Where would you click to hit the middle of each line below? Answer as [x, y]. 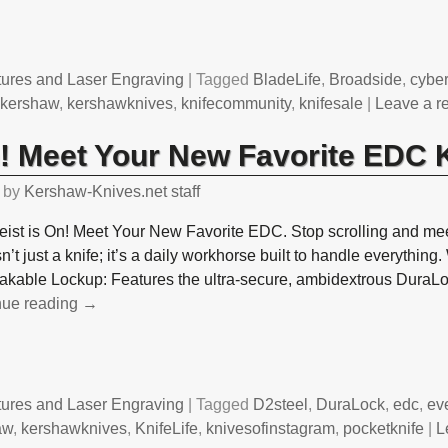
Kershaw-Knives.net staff [112, 192]
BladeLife [287, 80]
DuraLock [351, 404]
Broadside [366, 80]
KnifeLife [167, 428]
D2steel [281, 404]
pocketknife [384, 428]
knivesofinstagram [271, 428]
